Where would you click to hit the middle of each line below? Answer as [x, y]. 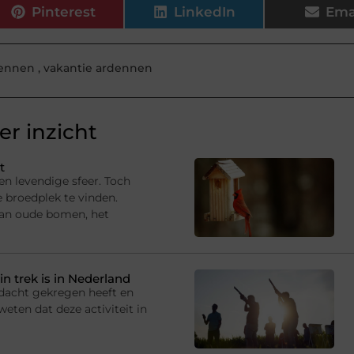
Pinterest [64, 11]
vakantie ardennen [98, 68]
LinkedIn [204, 11]
